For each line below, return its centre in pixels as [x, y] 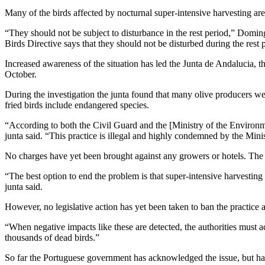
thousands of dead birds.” [52, 237]
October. [21, 74]
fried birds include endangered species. [77, 105]
